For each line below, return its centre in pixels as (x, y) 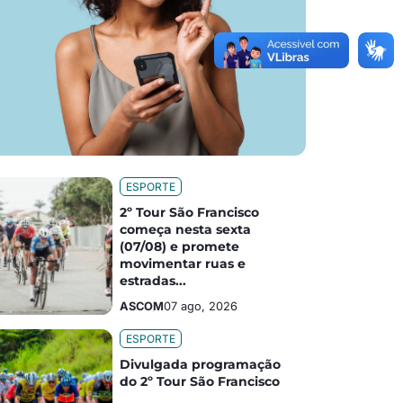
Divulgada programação (201, 365)
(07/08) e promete (180, 247)
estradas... (153, 281)
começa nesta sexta (186, 230)
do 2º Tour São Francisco (200, 382)
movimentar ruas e (183, 264)
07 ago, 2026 (201, 307)
